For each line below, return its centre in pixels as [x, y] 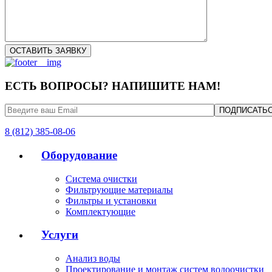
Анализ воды [93, 259]
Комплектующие [100, 211]
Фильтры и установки [111, 200]
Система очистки [101, 178]
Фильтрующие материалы [119, 189]
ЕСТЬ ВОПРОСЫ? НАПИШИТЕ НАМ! [113, 86]
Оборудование [79, 155]
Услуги [60, 235]
